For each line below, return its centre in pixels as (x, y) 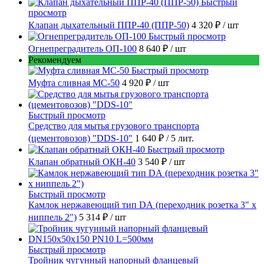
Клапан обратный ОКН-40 (82, 162)
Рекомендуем (55, 60)
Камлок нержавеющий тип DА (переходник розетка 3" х (142, 205)
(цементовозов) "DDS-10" (80, 138)
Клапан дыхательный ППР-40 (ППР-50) (109, 25)
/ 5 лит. (180, 138)
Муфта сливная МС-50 (74, 83)
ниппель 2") (52, 217)
